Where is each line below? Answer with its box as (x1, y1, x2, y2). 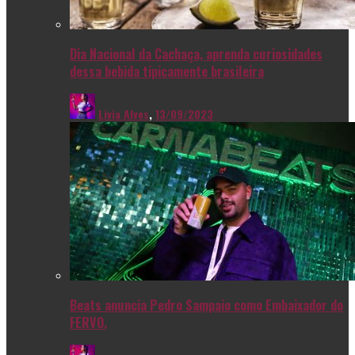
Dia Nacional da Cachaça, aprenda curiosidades (70, 44, 323, 64)
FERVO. (70, 312, 107, 333)
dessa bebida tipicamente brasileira (70, 61, 264, 82)
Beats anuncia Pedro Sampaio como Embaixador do (70, 295, 343, 315)
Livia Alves (98, 105, 149, 122)
